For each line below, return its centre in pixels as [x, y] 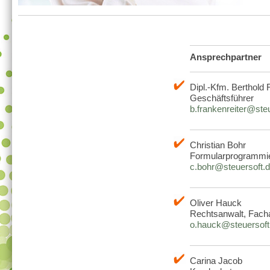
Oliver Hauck [216, 203]
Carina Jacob [216, 261]
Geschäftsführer [222, 98]
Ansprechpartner [226, 57]
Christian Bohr [218, 145]
